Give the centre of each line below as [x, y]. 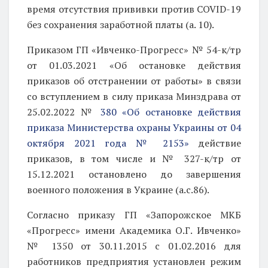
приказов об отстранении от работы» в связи [134, 80]
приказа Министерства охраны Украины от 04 [134, 127]
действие [215, 143]
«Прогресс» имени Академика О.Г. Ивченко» [134, 230]
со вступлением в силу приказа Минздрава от [134, 96]
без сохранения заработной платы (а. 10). [121, 24]
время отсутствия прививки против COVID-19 [134, 9]
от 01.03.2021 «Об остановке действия [134, 65]
